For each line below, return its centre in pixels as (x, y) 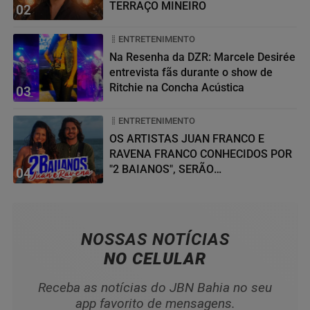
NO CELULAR (155, 259)
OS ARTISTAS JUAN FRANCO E (187, 139)
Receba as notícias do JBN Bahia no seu (155, 288)
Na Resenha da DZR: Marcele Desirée (202, 57)
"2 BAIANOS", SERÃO (162, 170)
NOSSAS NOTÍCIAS (155, 240)
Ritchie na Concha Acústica (177, 88)
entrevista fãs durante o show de (191, 73)
